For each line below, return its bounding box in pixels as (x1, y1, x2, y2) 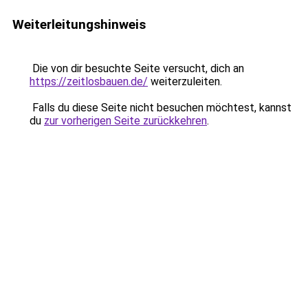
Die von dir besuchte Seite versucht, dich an (30, 62, 244, 75)
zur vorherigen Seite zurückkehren (44, 114, 207, 127)
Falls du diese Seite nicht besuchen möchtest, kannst (30, 101, 291, 114)
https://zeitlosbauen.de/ (30, 75, 148, 88)
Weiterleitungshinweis (12, 16, 146, 32)
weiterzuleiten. (148, 75, 222, 88)
